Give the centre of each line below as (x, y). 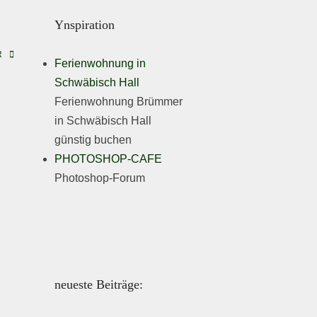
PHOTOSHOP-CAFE (109, 159)
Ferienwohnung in (100, 63)
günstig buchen (93, 140)
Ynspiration (85, 25)
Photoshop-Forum (100, 178)
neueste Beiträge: (99, 284)
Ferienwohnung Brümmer (119, 102)
